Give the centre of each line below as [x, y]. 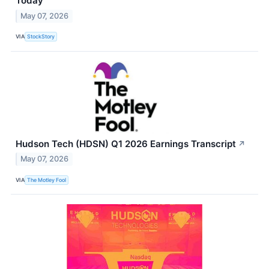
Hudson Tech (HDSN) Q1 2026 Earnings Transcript [126, 144]
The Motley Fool [47, 180]
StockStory [41, 37]
